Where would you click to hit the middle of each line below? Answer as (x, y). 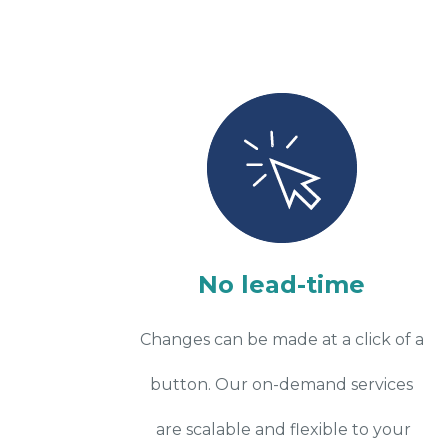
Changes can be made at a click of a (281, 339)
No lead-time (282, 284)
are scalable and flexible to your (282, 429)
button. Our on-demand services (282, 384)
